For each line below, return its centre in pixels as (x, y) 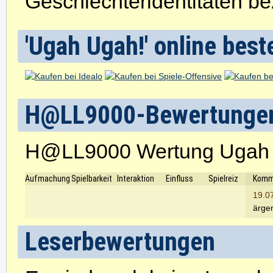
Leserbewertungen (120, 242)
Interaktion (136, 179)
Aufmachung (48, 179)
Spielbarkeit (92, 179)
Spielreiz (224, 179)
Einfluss (180, 179)
